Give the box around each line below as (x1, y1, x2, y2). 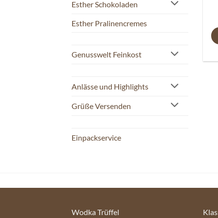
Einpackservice (72, 132, 121, 142)
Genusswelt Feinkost (72, 50, 142, 59)
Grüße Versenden (72, 101, 131, 110)
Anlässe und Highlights (72, 82, 148, 91)
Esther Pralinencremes (72, 18, 147, 28)
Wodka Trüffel (72, 207, 119, 217)
